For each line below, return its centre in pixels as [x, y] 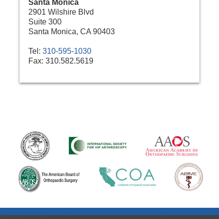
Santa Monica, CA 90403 [72, 31]
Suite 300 [45, 22]
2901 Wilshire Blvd [61, 12]
